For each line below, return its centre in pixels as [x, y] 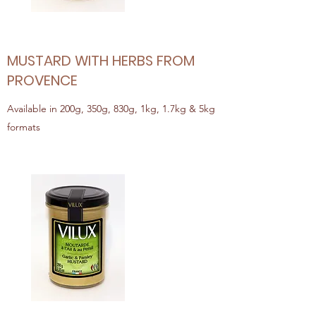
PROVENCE [42, 80]
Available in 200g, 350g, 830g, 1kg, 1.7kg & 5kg [111, 109]
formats [24, 127]
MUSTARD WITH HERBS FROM [101, 61]
